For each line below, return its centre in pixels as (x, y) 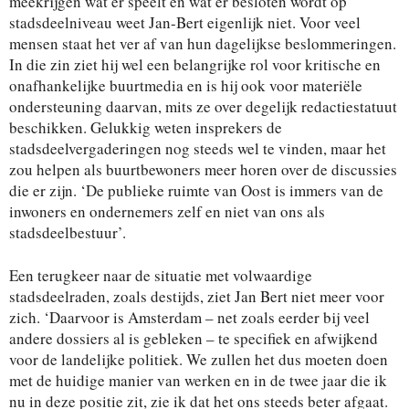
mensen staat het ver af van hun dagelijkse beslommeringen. (203, 43)
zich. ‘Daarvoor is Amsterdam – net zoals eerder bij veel (189, 317)
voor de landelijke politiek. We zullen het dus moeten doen (199, 359)
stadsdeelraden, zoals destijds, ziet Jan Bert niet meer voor (197, 296)
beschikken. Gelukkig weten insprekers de (146, 127)
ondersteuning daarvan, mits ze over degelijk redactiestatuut (203, 106)
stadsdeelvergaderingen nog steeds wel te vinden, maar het (198, 148)
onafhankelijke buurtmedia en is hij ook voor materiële (186, 85)
